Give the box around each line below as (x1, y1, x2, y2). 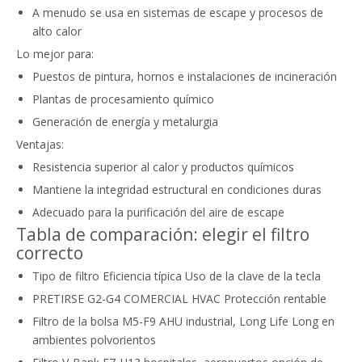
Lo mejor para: (16, 46, 94, 61)
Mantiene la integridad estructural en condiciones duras (32, 182, 322, 197)
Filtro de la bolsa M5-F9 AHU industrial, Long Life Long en (32, 314, 335, 329)
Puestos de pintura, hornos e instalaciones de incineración (32, 69, 337, 84)
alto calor (32, 23, 82, 39)
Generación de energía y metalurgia (32, 114, 218, 129)
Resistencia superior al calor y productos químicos (32, 159, 294, 175)
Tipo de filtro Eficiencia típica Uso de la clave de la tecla (32, 268, 321, 284)
